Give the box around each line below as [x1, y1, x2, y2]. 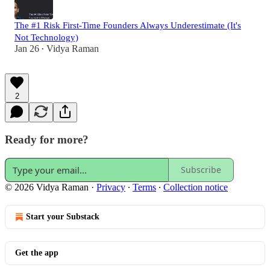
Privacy [96, 181, 125, 192]
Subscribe [181, 164, 221, 176]
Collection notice [163, 181, 228, 192]
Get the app [15, 248, 58, 257]
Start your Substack [26, 212, 99, 221]
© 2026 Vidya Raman [5, 181, 89, 192]
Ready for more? [5, 133, 89, 146]
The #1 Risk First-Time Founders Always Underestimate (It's [14, 20, 241, 30]
